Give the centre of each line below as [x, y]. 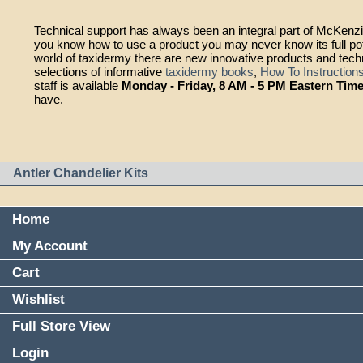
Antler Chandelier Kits [81, 173]
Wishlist [38, 300]
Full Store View [61, 327]
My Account [50, 246]
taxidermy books [209, 72]
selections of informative [100, 72]
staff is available [78, 86]
